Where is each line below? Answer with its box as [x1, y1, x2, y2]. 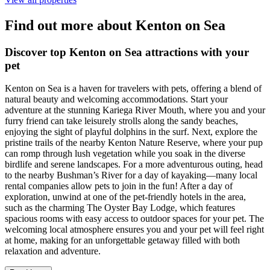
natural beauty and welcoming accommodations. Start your [5, 94, 228, 105]
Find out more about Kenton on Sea [5, 17, 225, 33]
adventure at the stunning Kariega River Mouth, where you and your [5, 105, 265, 116]
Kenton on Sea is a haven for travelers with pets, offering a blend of [5, 83, 262, 94]
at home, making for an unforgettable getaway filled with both [5, 235, 240, 246]
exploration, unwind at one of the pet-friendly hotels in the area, [5, 192, 246, 202]
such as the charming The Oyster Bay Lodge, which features [5, 202, 235, 213]
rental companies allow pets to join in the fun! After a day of [5, 181, 233, 192]
